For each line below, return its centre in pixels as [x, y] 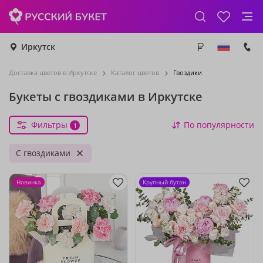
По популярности [219, 125]
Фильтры [49, 125]
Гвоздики [188, 73]
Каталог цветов [135, 73]
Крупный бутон [164, 182]
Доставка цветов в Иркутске [53, 73]
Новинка [29, 182]
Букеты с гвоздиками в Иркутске [106, 97]
